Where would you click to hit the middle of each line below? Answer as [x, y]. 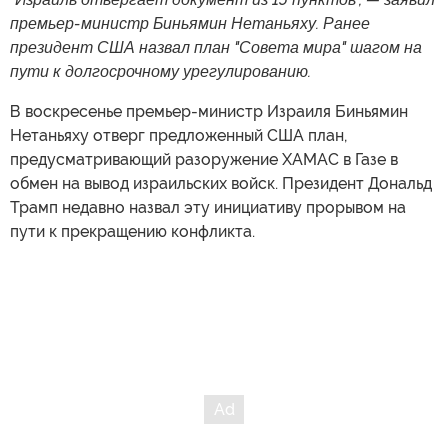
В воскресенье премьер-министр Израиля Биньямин [209, 111]
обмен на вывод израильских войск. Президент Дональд [221, 183]
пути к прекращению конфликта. [132, 231]
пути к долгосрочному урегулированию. [160, 71]
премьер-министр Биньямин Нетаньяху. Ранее [190, 23]
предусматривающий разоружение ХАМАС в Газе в [204, 159]
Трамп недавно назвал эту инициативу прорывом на [208, 207]
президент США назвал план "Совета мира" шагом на [216, 47]
